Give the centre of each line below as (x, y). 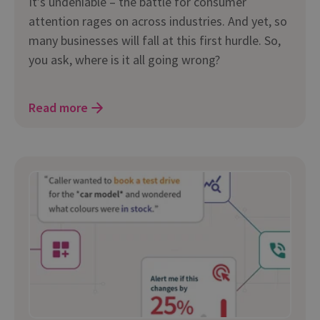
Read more (58, 107)
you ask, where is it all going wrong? (124, 59)
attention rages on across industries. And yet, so (158, 21)
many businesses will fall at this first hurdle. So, (155, 40)
